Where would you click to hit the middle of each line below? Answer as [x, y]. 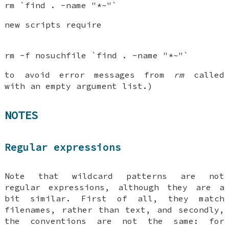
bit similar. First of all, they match [114, 199]
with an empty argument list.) [79, 86]
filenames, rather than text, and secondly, [114, 210]
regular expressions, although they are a [114, 187]
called [204, 75]
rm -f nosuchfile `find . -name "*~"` [97, 55]
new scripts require [53, 25]
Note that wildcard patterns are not [114, 176]
